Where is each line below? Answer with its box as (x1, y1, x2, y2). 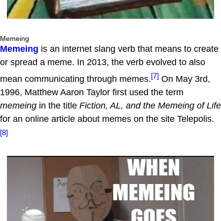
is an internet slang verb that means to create (38, 44, 219, 54)
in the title (37, 101, 79, 111)
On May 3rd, (159, 74, 210, 84)
